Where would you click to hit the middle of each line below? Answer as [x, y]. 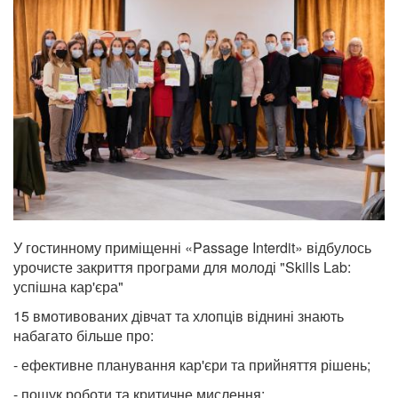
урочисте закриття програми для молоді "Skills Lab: [182, 267]
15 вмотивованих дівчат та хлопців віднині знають [179, 315]
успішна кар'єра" [68, 286]
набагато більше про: [84, 335]
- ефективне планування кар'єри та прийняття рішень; [192, 364]
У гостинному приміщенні [99, 247]
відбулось [339, 247]
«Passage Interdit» [246, 247]
